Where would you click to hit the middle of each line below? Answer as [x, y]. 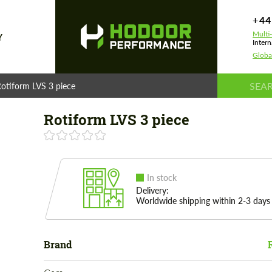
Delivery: [152, 190]
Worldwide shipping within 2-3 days [203, 201]
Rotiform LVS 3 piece [116, 120]
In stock [161, 178]
